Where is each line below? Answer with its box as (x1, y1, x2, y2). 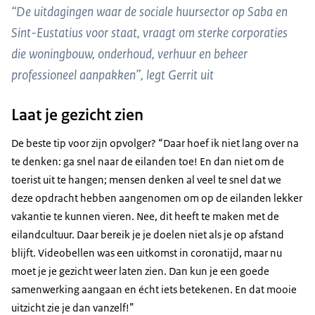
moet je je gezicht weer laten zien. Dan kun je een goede (11, 264, 269, 278)
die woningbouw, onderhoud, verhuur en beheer (11, 45, 247, 63)
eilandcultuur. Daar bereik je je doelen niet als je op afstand (11, 228, 284, 242)
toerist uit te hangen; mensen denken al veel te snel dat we (11, 173, 281, 187)
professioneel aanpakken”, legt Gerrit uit (11, 66, 214, 84)
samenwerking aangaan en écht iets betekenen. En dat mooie (11, 283, 297, 297)
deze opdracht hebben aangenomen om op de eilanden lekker (11, 191, 302, 205)
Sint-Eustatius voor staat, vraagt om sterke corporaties (11, 24, 288, 42)
